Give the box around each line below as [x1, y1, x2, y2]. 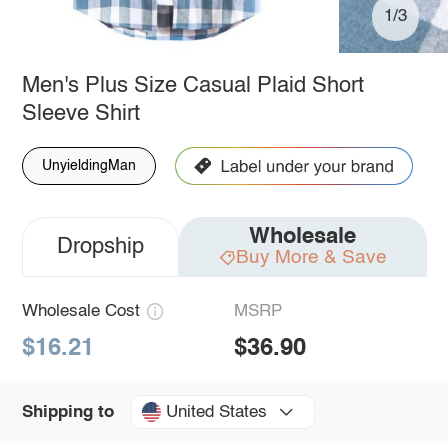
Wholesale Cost [21, 302, 140, 320]
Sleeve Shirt [21, 102, 140, 125]
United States [165, 403, 267, 421]
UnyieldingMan [41, 158, 136, 173]
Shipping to [21, 403, 114, 421]
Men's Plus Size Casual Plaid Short [21, 74, 364, 97]
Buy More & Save [235, 247, 387, 267]
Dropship [56, 235, 144, 258]
